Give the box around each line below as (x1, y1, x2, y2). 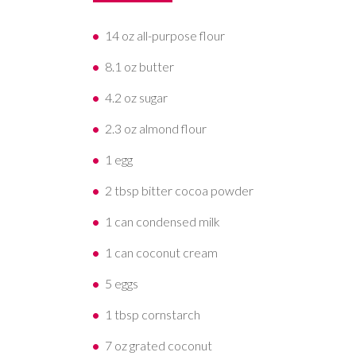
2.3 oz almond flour (105, 121, 207, 137)
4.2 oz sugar (105, 90, 168, 106)
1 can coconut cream (105, 245, 218, 261)
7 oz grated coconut (105, 338, 212, 354)
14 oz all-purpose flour (105, 28, 225, 44)
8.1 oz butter (105, 59, 174, 75)
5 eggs (105, 276, 138, 292)
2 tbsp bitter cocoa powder (105, 183, 253, 199)
